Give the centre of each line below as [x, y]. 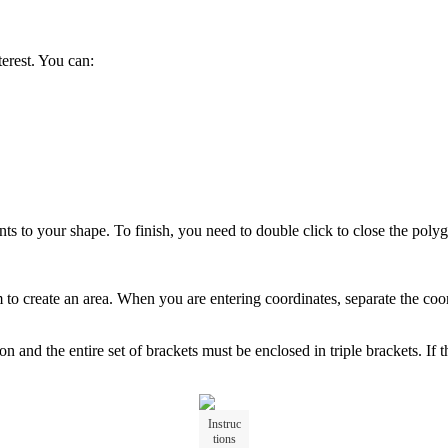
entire [86, 350]
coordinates [301, 298]
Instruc [224, 423]
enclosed [282, 350]
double [277, 230]
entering [235, 298]
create [41, 298]
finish [152, 230]
